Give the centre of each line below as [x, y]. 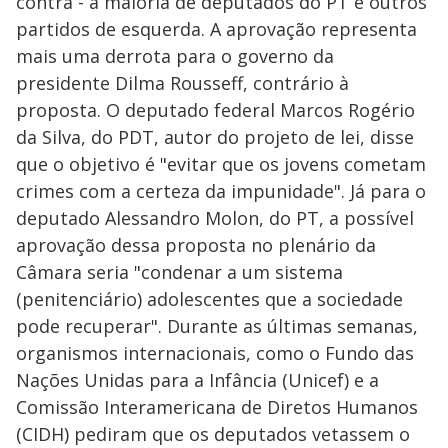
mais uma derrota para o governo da [175, 56]
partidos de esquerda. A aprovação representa [216, 29]
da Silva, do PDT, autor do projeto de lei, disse [215, 137]
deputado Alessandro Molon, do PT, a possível [215, 218]
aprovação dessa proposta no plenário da [196, 245]
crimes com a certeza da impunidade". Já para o [221, 191]
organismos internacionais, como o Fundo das [215, 353]
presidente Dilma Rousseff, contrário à [182, 83]
